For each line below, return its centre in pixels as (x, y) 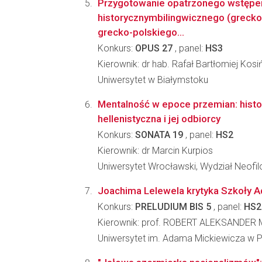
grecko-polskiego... (141, 32)
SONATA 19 (159, 135)
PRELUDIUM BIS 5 (173, 207)
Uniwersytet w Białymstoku (153, 80)
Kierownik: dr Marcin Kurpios (155, 151)
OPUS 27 (154, 48)
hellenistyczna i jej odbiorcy (159, 119)
